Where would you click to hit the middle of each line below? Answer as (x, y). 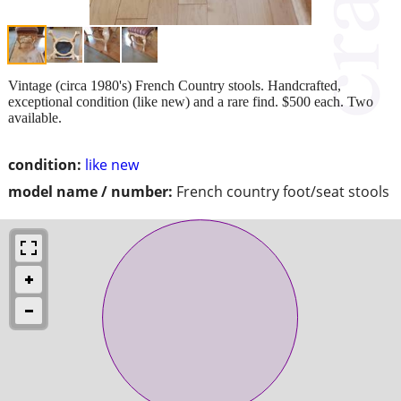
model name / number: (90, 191)
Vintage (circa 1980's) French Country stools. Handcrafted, (175, 85)
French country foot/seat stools (283, 191)
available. (35, 117)
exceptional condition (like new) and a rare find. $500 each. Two (191, 101)
